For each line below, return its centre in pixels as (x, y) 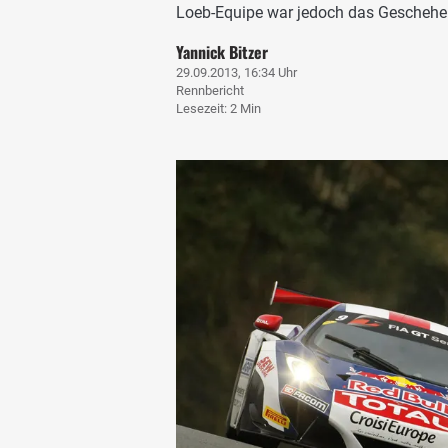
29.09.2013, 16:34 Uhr (236, 72)
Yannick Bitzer (222, 51)
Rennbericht (210, 90)
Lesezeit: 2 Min (218, 108)
